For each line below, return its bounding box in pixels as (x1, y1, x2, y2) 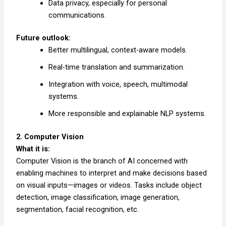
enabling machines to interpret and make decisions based (16, 168, 207, 178)
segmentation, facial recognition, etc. (16, 205, 139, 214)
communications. (48, 10, 106, 20)
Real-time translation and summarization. (48, 63, 185, 72)
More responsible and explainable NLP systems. (48, 109, 206, 119)
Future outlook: (16, 33, 71, 43)
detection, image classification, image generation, (16, 193, 180, 202)
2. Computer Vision (16, 132, 84, 142)
